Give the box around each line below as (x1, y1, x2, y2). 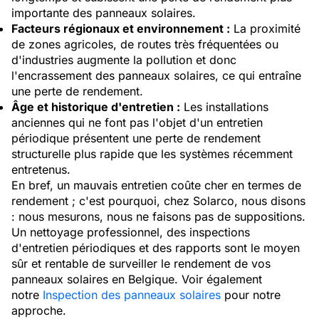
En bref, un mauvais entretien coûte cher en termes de (11, 178, 301, 192)
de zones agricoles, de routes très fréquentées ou (11, 37, 278, 51)
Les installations (180, 100, 268, 114)
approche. (11, 303, 66, 318)
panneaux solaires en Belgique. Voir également (11, 272, 262, 286)
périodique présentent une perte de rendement (11, 131, 261, 145)
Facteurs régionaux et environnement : (11, 21, 230, 36)
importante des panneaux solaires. (11, 6, 196, 20)
